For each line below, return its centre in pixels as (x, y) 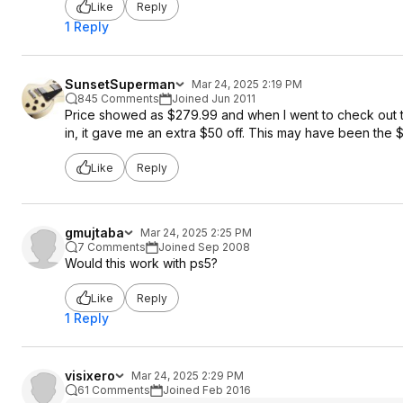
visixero (90, 376)
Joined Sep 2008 (204, 247)
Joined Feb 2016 (207, 390)
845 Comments (118, 99)
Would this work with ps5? (141, 263)
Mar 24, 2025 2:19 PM (247, 84)
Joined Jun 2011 (214, 99)
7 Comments (112, 247)
